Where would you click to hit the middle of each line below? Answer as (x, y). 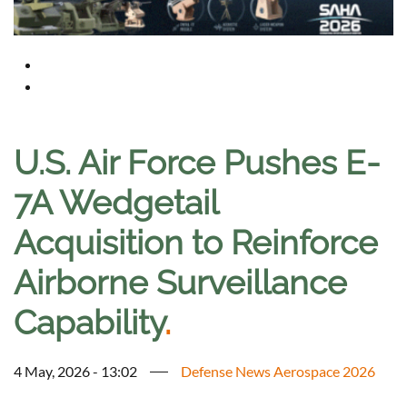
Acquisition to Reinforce (196, 243)
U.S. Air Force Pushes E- (197, 163)
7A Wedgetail (116, 203)
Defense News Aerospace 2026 (278, 372)
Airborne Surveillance (180, 283)
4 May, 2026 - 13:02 (75, 372)
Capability (89, 323)
